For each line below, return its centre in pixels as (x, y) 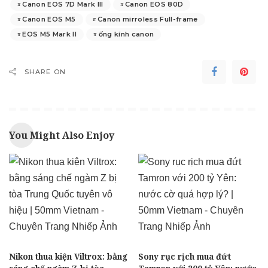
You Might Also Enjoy (62, 135)
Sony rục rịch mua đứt (185, 256)
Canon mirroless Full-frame (147, 19)
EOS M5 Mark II (50, 34)
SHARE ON (45, 72)
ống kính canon (126, 34)
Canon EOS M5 (49, 19)
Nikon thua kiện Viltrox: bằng (68, 256)
